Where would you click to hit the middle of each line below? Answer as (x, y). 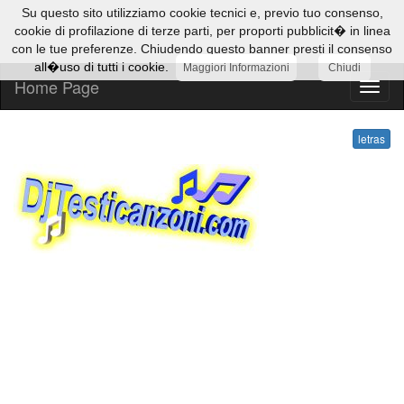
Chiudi (344, 68)
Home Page (57, 87)
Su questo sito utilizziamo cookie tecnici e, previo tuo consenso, (202, 13)
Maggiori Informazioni (236, 68)
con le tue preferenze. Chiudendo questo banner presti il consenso (202, 49)
